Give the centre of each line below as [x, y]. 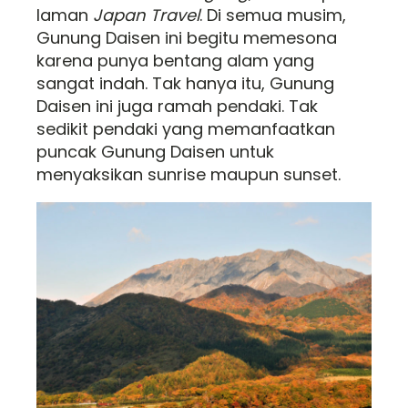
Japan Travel [146, 15]
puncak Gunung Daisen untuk [155, 152]
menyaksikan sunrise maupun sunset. [189, 174]
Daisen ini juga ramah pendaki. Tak [177, 106]
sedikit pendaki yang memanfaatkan [186, 129]
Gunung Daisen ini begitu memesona [187, 38]
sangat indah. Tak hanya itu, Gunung [185, 83]
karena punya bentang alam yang [175, 61]
